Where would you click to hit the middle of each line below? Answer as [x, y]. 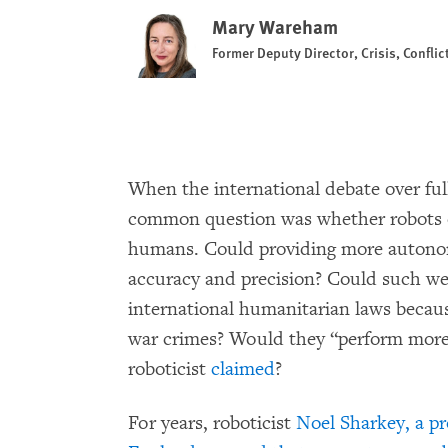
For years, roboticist [212, 423]
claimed [243, 369]
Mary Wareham [275, 26]
